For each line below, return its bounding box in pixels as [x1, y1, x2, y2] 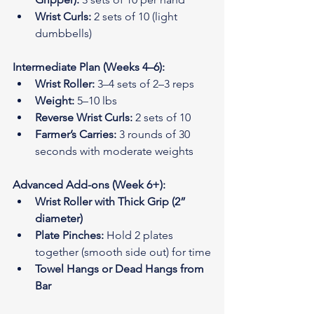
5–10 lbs [74, 93, 117, 107]
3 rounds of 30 [116, 127, 193, 141]
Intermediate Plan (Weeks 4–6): [13, 60, 165, 74]
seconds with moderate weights [35, 144, 193, 158]
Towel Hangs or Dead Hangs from [35, 261, 207, 275]
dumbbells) [35, 26, 92, 40]
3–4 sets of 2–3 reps [95, 76, 194, 90]
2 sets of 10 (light [91, 9, 180, 23]
